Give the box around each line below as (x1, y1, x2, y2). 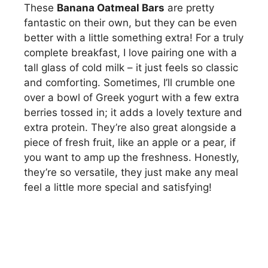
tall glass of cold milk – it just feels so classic (24, 62, 238, 74)
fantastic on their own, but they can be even (24, 17, 237, 29)
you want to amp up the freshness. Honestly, (24, 151, 239, 164)
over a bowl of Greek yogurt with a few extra (24, 92, 239, 104)
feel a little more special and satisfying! (24, 181, 212, 194)
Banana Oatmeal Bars (57, 2, 165, 14)
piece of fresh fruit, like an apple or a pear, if (24, 136, 236, 149)
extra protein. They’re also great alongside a (24, 121, 236, 134)
